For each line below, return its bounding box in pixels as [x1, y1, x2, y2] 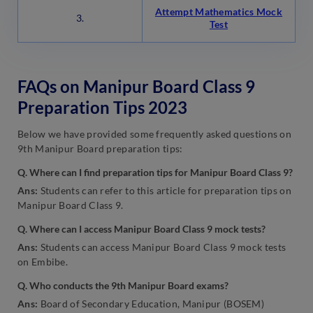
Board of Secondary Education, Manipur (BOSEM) [38, 298, 265, 310]
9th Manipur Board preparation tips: [17, 143, 185, 155]
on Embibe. [17, 256, 68, 268]
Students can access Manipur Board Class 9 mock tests [38, 241, 286, 254]
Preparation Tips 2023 [17, 97, 187, 118]
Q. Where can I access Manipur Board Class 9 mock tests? [17, 223, 265, 235]
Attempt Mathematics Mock [154, 6, 283, 18]
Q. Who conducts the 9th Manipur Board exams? [17, 279, 228, 292]
